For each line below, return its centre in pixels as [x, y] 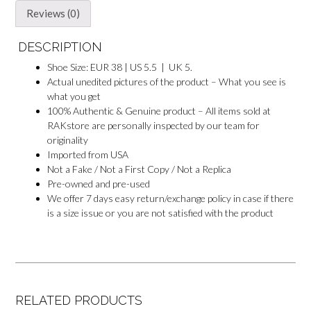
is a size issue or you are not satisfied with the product [161, 212]
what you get [74, 96]
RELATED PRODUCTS [79, 300]
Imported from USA [88, 154]
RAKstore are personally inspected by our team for [154, 125]
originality [68, 140]
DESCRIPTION [60, 47]
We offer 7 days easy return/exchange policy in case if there [171, 198]
